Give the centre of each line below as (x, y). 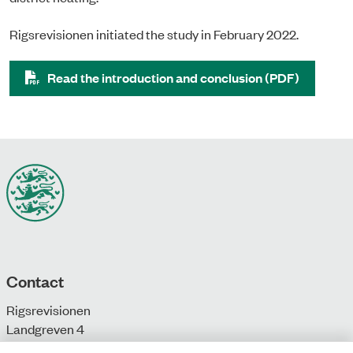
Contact (35, 280)
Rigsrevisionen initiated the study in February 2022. (154, 33)
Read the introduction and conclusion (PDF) (173, 77)
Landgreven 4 (45, 328)
